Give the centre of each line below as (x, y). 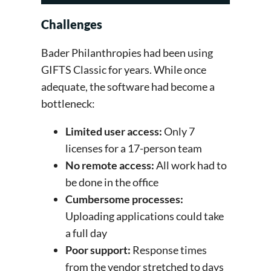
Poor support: (98, 250)
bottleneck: (69, 104)
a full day (87, 233)
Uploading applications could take (145, 216)
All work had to (191, 165)
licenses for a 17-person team (135, 149)
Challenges (73, 24)
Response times (169, 250)
